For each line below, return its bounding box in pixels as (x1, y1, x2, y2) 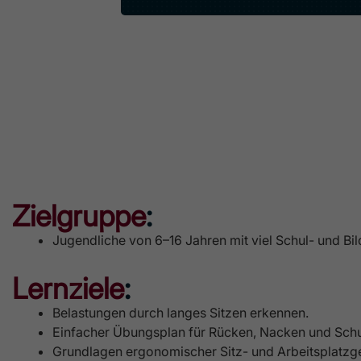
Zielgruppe (12, 197, 146, 234)
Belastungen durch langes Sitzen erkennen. (52, 304, 309, 321)
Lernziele (12, 270, 124, 306)
